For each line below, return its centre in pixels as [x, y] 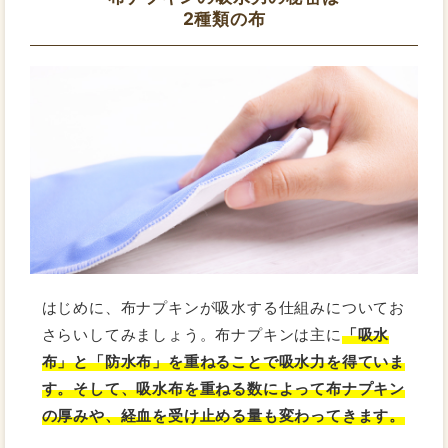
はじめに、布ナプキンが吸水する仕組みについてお [223, 307]
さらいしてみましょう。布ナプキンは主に [191, 334]
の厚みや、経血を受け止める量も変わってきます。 [223, 415]
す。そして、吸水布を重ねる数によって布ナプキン [223, 388]
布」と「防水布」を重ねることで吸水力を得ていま [223, 361]
